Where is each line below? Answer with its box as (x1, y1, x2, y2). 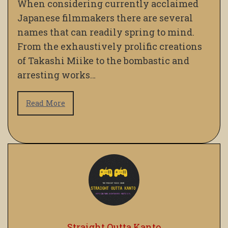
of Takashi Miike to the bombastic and (17, 54, 189, 67)
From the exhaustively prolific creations (17, 40, 202, 53)
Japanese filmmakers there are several (17, 12, 193, 24)
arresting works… (17, 69, 96, 81)
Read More (26, 98, 65, 108)
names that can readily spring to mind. (17, 26, 194, 39)
